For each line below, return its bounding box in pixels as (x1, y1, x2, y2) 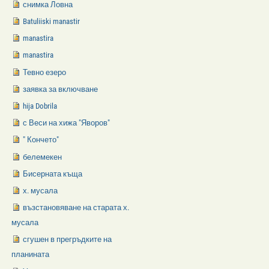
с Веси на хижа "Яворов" (23, 118, 110, 128)
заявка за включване (23, 84, 98, 94)
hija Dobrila (23, 101, 58, 110)
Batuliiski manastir (23, 17, 80, 26)
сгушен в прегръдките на (23, 235, 112, 244)
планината (11, 250, 50, 259)
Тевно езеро (23, 67, 67, 77)
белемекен (23, 152, 62, 162)
